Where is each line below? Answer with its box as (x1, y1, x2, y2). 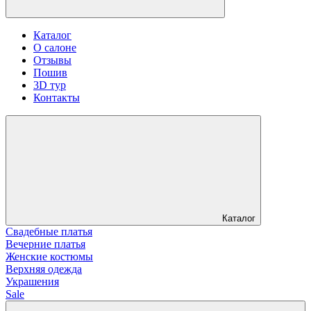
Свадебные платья (6, 225, 92, 237)
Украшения (6, 275, 59, 287)
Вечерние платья (6, 237, 85, 250)
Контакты (33, 91, 80, 103)
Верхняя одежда (6, 262, 82, 275)
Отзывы (33, 53, 72, 66)
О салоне (33, 41, 76, 53)
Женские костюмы (6, 250, 93, 262)
